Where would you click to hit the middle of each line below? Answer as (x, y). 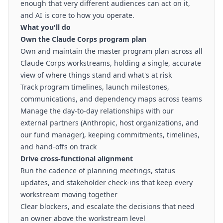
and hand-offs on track (58, 147)
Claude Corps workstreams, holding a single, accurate (111, 63)
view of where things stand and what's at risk (96, 75)
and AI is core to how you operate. (77, 15)
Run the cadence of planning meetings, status (98, 170)
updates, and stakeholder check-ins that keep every (107, 182)
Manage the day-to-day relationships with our (97, 111)
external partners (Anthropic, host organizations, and (110, 123)
